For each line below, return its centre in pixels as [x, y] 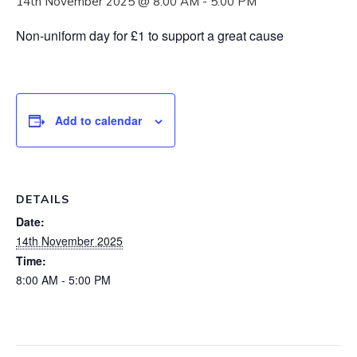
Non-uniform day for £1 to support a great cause [150, 35]
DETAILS [43, 199]
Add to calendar [98, 120]
